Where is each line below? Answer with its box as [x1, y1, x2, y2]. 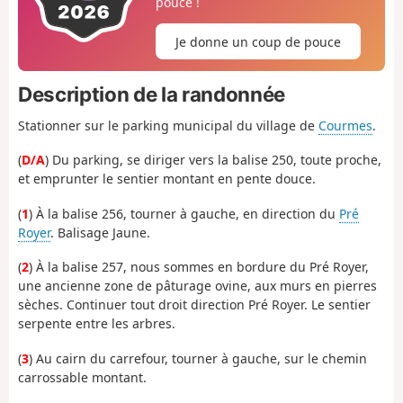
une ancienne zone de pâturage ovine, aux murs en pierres [18, 277, 377, 295]
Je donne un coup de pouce [175, 32, 341, 50]
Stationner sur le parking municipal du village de [18, 116, 318, 134]
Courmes [318, 116, 372, 134]
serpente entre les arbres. [18, 315, 175, 333]
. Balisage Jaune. [50, 223, 150, 241]
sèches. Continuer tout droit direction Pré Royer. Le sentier [18, 296, 371, 314]
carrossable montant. [18, 368, 147, 386]
